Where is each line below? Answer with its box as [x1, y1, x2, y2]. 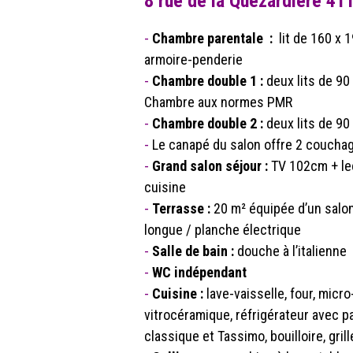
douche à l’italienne [237, 243, 347, 259]
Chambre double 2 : [152, 115, 263, 132]
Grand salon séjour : [152, 158, 268, 174]
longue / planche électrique [144, 221, 301, 238]
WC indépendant [152, 264, 247, 281]
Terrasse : [152, 200, 210, 217]
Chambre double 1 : [152, 72, 263, 89]
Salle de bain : [152, 243, 237, 259]
